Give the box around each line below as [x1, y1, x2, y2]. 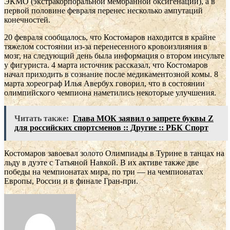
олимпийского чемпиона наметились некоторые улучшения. [4, 88, 216, 97]
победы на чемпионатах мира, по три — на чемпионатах [4, 167, 203, 176]
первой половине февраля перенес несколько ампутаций [4, 6, 203, 15]
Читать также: [14, 113, 69, 123]
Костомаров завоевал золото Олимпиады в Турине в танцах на [4, 148, 224, 158]
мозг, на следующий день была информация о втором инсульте [4, 51, 224, 60]
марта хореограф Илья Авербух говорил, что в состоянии [4, 79, 205, 88]
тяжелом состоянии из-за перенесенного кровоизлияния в [4, 42, 207, 51]
